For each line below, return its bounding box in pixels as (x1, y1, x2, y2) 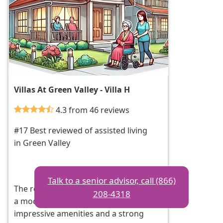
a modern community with (14, 196, 114, 207)
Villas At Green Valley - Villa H (14, 84, 130, 96)
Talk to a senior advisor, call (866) (47, 175, 176, 186)
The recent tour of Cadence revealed (14, 183, 152, 195)
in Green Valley (14, 137, 71, 149)
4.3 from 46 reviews (56, 105, 130, 116)
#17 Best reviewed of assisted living (14, 125, 148, 136)
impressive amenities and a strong (14, 208, 144, 220)
